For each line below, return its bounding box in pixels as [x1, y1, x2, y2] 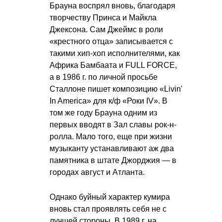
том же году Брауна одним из [50, 109, 157, 117]
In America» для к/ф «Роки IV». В [50, 97, 167, 106]
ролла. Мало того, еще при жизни [50, 132, 172, 141]
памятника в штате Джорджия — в [50, 156, 176, 165]
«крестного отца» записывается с [50, 37, 173, 46]
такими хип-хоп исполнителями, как [50, 49, 180, 58]
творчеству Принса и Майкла [50, 13, 157, 22]
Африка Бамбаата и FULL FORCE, [50, 61, 177, 70]
